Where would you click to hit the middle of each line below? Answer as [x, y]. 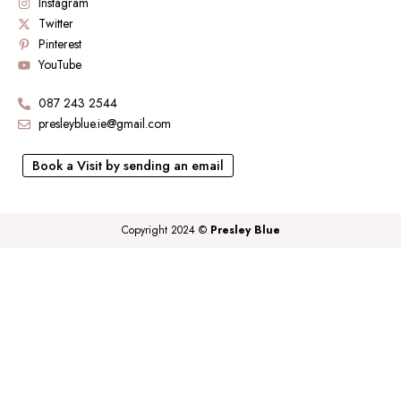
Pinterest [60, 44]
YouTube [60, 64]
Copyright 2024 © [166, 230]
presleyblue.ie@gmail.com [104, 124]
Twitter [55, 23]
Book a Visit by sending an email [128, 165]
